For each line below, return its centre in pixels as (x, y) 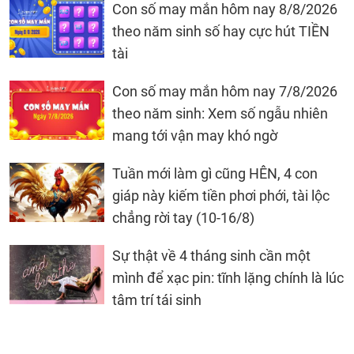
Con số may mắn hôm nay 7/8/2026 (225, 92)
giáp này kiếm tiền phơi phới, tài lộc (221, 196)
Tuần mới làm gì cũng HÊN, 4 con (215, 174)
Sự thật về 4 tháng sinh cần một (211, 256)
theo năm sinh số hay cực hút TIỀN (221, 32)
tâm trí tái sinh (157, 300)
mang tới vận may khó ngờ (195, 136)
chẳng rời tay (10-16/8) (183, 218)
